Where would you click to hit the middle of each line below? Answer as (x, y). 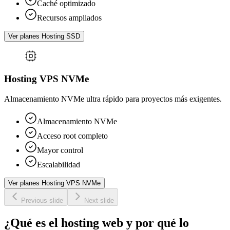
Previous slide (42, 201)
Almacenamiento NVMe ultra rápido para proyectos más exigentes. (113, 99)
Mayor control (60, 150)
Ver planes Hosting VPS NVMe (54, 183)
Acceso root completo (72, 136)
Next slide (99, 201)
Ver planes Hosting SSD (44, 36)
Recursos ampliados (69, 17)
